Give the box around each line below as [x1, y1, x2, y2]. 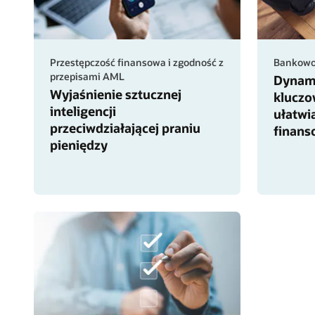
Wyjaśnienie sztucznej [49, 85, 181, 103]
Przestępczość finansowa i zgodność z [49, 56, 224, 70]
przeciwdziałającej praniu [49, 119, 200, 136]
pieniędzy [49, 136, 108, 153]
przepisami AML [49, 70, 124, 84]
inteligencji [49, 102, 116, 120]
